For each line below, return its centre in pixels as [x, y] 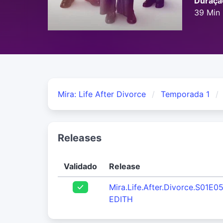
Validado [80, 166]
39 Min [207, 12]
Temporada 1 [185, 94]
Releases [80, 138]
